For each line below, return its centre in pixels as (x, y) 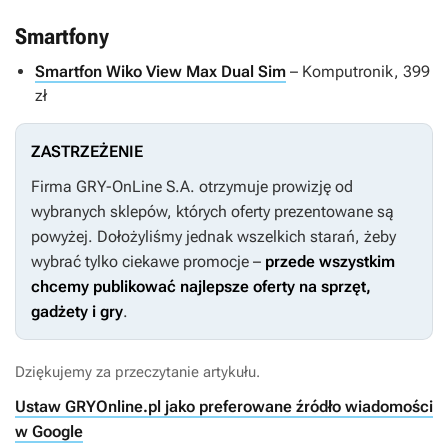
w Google (49, 432)
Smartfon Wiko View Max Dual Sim (160, 72)
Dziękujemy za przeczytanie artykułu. (137, 372)
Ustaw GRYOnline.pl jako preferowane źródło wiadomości (224, 407)
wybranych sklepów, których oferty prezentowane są (212, 212)
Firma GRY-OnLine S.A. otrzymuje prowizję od (192, 187)
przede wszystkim (330, 262)
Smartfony (62, 37)
